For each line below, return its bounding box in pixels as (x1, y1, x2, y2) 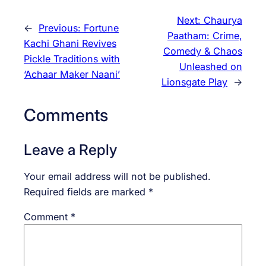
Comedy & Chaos (163, 45, 242, 58)
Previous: (39, 22, 84, 34)
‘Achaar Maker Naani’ (24, 68, 120, 81)
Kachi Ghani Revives (24, 37, 116, 50)
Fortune (84, 22, 119, 34)
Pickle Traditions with (24, 53, 120, 65)
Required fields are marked (24, 185, 148, 198)
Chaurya (204, 14, 242, 27)
